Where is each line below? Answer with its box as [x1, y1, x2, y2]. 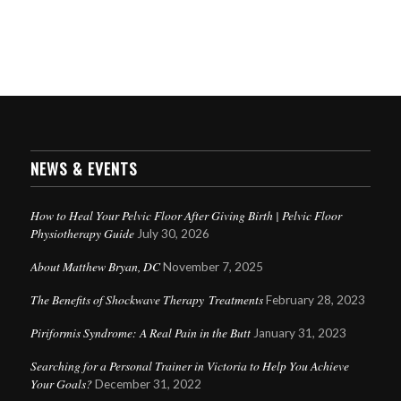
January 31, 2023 [252, 326, 346, 341]
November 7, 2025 [162, 260, 263, 275]
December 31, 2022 [94, 377, 201, 392]
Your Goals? [30, 375, 92, 393]
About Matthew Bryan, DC [30, 258, 160, 276]
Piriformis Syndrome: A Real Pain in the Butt [30, 324, 251, 342]
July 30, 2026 [136, 226, 209, 242]
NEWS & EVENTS [30, 157, 138, 181]
